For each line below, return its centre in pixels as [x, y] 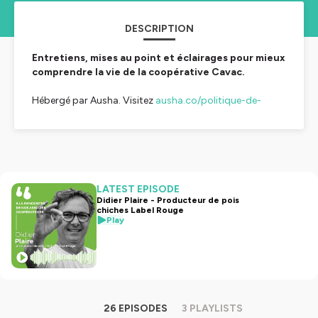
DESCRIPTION [159, 29]
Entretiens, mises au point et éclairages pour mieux [159, 58]
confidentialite [65, 115]
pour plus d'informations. [157, 115]
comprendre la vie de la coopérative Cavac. [138, 72]
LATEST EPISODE [138, 189]
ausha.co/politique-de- [208, 100]
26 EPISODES [136, 308]
